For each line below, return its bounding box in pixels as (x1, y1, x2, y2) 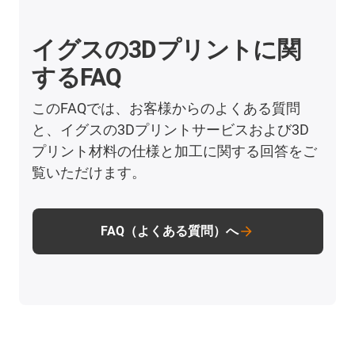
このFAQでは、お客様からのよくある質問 (32, 100, 301, 117)
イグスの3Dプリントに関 (32, 36, 301, 64)
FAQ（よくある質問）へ (101, 223, 239, 239)
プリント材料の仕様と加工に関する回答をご (32, 143, 318, 160)
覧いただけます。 (32, 164, 147, 181)
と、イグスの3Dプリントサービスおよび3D (32, 121, 310, 139)
